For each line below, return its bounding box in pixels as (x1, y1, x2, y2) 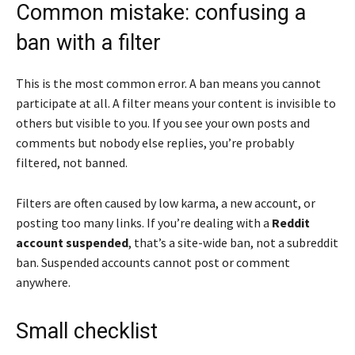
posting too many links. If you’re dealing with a (16, 214, 272, 231)
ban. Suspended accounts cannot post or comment (16, 254, 290, 270)
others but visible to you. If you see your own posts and (16, 114, 310, 131)
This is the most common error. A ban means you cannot (16, 74, 321, 91)
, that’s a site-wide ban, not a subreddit (128, 234, 338, 250)
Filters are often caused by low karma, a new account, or (16, 194, 315, 211)
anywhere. (16, 273, 71, 290)
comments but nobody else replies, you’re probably (16, 134, 294, 151)
